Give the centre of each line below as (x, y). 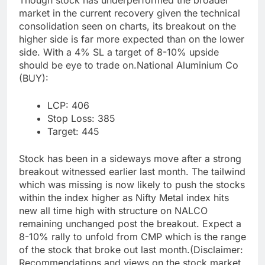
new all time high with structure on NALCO (113, 211)
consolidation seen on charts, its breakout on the (127, 26)
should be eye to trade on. (78, 65)
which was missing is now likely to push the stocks (132, 185)
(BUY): (34, 78)
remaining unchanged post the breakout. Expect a (130, 224)
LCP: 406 (68, 106)
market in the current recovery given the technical (130, 13)
